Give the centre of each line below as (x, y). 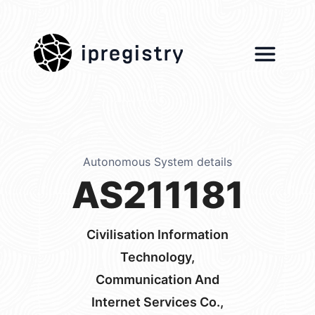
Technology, (157, 257)
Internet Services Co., (157, 302)
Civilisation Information (157, 234)
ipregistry (132, 49)
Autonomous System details (157, 162)
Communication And (157, 279)
